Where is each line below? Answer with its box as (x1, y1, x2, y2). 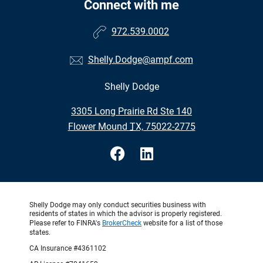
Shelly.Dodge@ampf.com (87, 54, 193, 66)
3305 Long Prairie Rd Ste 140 (71, 106, 192, 117)
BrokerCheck (102, 219, 141, 228)
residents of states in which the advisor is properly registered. (29, 210, 222, 218)
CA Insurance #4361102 (29, 244, 106, 253)
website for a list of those (141, 219, 222, 228)
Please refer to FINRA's (29, 219, 102, 228)
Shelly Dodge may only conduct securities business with (29, 201, 206, 210)
